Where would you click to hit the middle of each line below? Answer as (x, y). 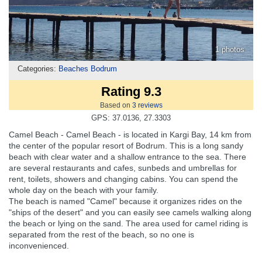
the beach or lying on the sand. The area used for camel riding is (128, 223)
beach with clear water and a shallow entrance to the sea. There (127, 156)
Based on (116, 105)
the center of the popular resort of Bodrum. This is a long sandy (126, 145)
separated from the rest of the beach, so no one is (101, 234)
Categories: (38, 68)
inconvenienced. (39, 245)
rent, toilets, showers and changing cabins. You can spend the (123, 179)
